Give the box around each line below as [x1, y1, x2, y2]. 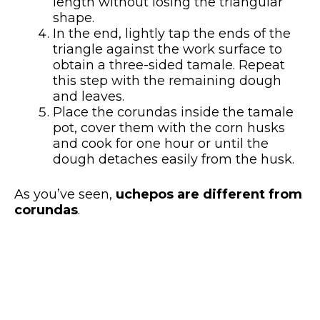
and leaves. [53, 88, 124, 104]
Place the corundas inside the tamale [53, 104, 294, 120]
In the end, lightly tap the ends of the [53, 25, 291, 41]
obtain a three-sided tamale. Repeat [53, 56, 285, 73]
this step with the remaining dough [53, 72, 281, 89]
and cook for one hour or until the [53, 135, 269, 151]
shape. [53, 9, 94, 26]
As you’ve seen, [14, 186, 116, 202]
